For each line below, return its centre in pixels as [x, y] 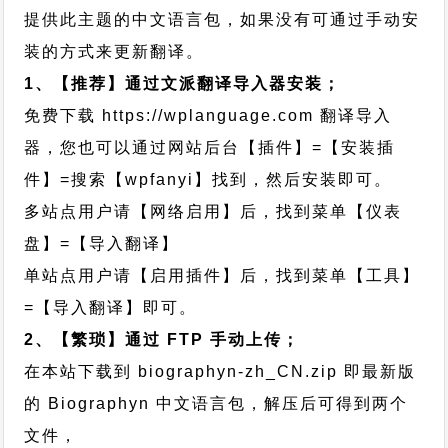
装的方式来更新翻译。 [114, 51]
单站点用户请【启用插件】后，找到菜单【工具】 [222, 275]
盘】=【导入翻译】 [102, 243]
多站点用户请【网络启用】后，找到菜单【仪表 [213, 211]
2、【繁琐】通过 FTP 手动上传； [162, 339]
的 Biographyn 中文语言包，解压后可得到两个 [216, 403]
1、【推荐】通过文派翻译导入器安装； [183, 83]
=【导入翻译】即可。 [111, 307]
